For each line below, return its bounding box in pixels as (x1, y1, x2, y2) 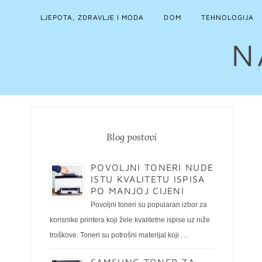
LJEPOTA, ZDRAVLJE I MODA (40, 13, 144, 22)
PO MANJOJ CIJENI (91, 185, 185, 196)
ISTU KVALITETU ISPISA (91, 174, 205, 184)
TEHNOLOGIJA (201, 13, 254, 22)
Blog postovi (106, 131, 157, 143)
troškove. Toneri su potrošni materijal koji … (50, 231, 188, 239)
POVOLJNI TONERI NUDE (91, 162, 214, 173)
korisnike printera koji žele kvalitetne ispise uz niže (50, 216, 210, 224)
